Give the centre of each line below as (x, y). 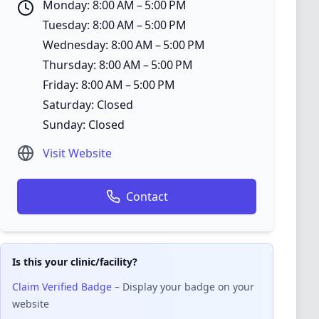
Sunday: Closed (84, 125)
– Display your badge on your (183, 287)
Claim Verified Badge (62, 287)
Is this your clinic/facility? (75, 262)
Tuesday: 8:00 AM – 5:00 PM (115, 25)
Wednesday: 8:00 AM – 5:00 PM (124, 45)
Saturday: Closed (88, 105)
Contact (147, 197)
